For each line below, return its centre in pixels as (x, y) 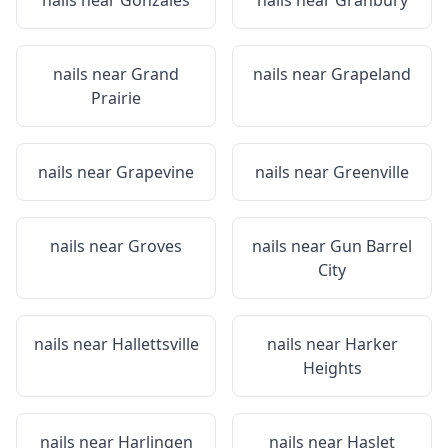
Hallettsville (155, 344)
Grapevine (155, 172)
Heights (332, 368)
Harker (371, 344)
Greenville (371, 172)
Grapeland (371, 74)
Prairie (116, 98)
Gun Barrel (371, 246)
